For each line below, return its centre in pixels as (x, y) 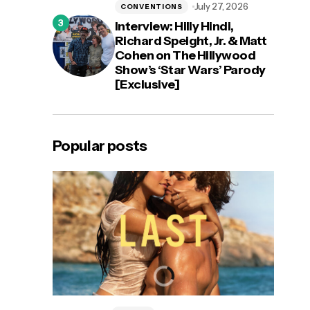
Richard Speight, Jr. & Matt (191, 41)
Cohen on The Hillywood (185, 56)
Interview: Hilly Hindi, (174, 27)
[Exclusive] (147, 85)
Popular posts (100, 146)
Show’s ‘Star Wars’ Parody (190, 70)
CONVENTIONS (152, 6)
